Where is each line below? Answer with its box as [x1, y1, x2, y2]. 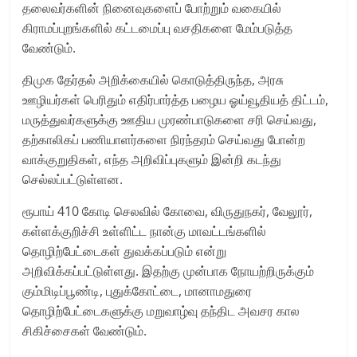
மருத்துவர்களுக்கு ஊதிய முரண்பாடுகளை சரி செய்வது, [22, 110, 317, 128]
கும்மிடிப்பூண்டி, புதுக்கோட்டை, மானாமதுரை [22, 281, 253, 300]
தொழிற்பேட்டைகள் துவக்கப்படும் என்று [22, 241, 227, 260]
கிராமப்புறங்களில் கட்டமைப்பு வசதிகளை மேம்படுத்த [22, 18, 293, 37]
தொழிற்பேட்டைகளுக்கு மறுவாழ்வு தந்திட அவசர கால [22, 301, 300, 320]
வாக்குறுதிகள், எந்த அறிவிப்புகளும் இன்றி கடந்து [22, 150, 282, 168]
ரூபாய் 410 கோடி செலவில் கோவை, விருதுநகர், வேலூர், [22, 202, 313, 220]
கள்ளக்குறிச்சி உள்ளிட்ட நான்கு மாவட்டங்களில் [22, 222, 267, 240]
